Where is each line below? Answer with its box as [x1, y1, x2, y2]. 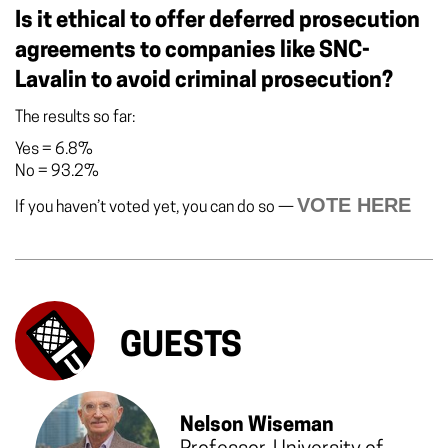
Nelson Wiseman [180, 415, 334, 436]
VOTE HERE [297, 194, 411, 217]
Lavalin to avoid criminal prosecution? [15, 70, 393, 94]
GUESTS [120, 331, 242, 365]
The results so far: [15, 110, 135, 127]
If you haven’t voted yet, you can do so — [15, 200, 297, 217]
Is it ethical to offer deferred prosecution [15, 10, 420, 34]
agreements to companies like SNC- [15, 40, 370, 64]
